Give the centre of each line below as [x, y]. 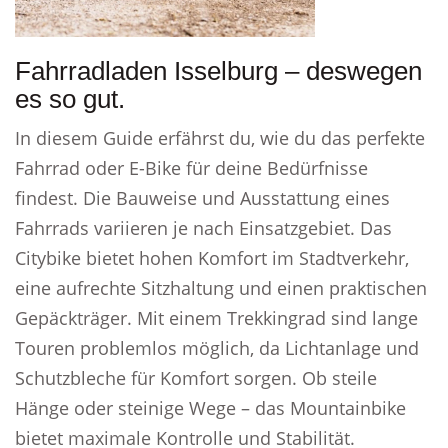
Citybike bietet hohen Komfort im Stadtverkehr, [212, 258]
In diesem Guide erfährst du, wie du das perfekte [220, 138]
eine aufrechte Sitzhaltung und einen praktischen [221, 288]
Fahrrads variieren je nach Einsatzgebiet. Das [203, 228]
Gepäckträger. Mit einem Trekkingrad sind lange [216, 318]
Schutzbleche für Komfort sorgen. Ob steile [196, 378]
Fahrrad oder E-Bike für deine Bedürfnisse [191, 168]
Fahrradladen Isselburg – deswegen [218, 71]
